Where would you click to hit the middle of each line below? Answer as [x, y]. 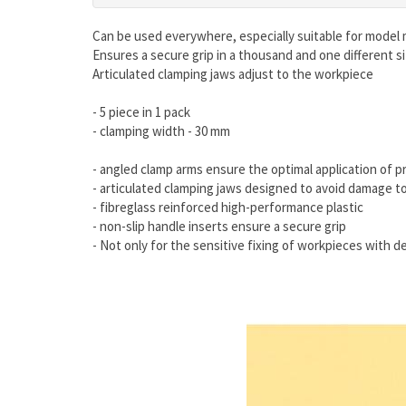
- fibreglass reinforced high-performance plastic [228, 208]
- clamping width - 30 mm [161, 131]
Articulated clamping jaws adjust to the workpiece [233, 74]
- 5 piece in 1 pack [141, 112]
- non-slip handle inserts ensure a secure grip [219, 227]
